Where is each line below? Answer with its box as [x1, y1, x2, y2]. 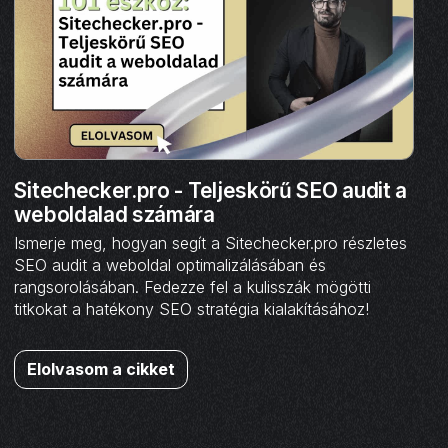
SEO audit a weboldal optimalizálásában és [14, 254, 327, 275]
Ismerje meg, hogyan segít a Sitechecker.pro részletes [14, 232, 408, 253]
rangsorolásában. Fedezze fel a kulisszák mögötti [14, 276, 372, 297]
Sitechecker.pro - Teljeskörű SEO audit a [14, 177, 407, 203]
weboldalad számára [14, 201, 215, 227]
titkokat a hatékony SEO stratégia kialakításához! [14, 298, 370, 319]
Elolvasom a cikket [27, 358, 176, 379]
